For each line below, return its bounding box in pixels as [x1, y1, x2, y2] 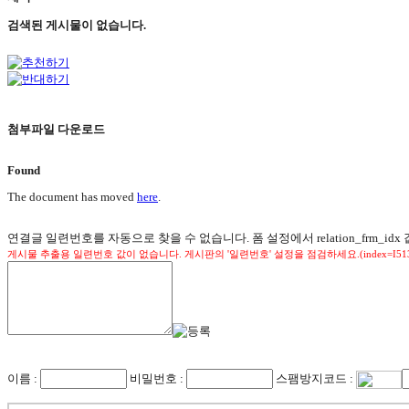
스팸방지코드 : [273, 371, 356, 385]
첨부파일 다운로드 [7, 122, 105, 137]
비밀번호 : [127, 371, 186, 385]
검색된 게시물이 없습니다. [7, 17, 146, 32]
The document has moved [7, 189, 137, 204]
